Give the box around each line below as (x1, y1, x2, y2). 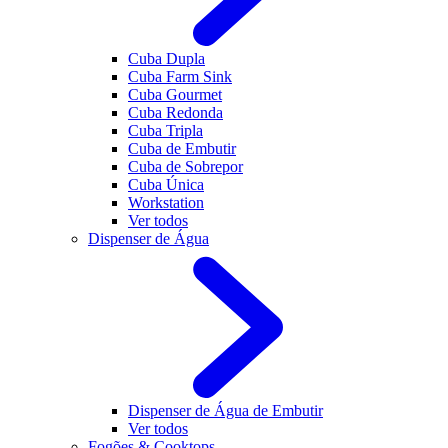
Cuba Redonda (128, 104, 223, 121)
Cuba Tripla (128, 122, 203, 139)
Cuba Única (128, 176, 204, 193)
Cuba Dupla (128, 50, 205, 67)
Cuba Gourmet (128, 86, 222, 103)
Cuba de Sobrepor (128, 158, 243, 175)
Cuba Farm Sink (128, 68, 232, 85)
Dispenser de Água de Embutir (128, 402, 323, 419)
